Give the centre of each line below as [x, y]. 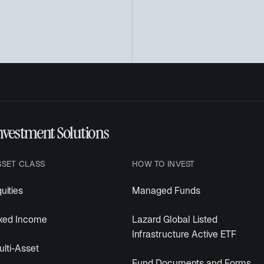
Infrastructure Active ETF [184, 235]
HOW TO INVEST [164, 165]
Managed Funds [166, 192]
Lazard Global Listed [175, 221]
